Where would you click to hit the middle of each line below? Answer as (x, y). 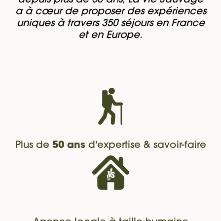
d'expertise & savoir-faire (146, 146)
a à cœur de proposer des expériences (110, 12)
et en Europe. (110, 36)
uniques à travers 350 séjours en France (110, 24)
